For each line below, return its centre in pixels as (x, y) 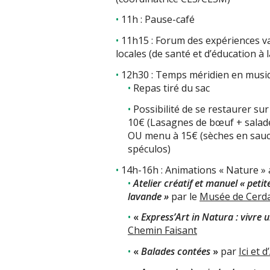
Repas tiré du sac (171, 88)
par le (184, 196)
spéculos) (149, 149)
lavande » (148, 196)
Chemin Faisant (162, 231)
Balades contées (177, 252)
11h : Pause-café (158, 20)
